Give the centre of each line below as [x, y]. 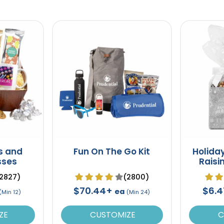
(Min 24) [138, 192]
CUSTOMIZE [112, 214]
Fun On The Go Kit [112, 151]
